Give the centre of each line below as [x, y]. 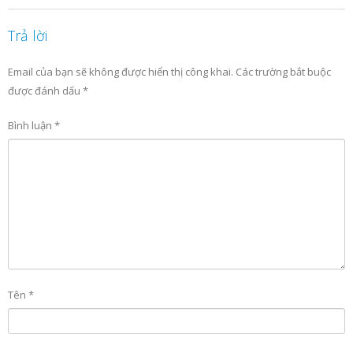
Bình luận [31, 126]
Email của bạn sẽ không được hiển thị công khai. [121, 72]
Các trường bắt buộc [283, 72]
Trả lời [28, 36]
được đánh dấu [45, 91]
